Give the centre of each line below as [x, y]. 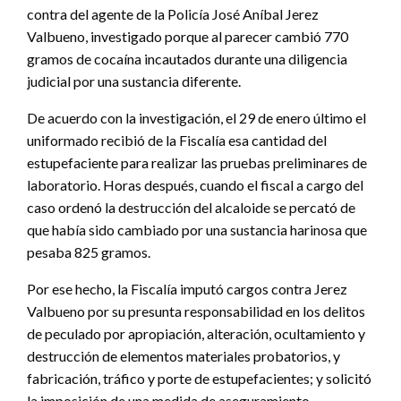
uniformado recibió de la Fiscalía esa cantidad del [177, 140]
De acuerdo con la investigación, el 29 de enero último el [196, 117]
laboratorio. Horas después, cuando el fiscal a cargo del [195, 184]
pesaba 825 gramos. [89, 252]
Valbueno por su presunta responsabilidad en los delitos [196, 311]
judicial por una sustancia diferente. [134, 81]
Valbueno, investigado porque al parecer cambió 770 [188, 36]
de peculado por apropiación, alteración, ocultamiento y [196, 333]
